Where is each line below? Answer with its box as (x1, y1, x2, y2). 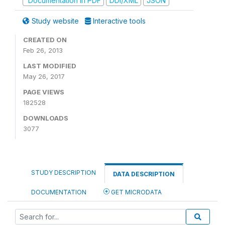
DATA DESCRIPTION (113, 170, 175, 178)
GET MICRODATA (109, 188, 162, 196)
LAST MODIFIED (23, 62, 76, 70)
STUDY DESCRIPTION (31, 169, 96, 176)
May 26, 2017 (23, 72, 65, 80)
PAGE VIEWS (23, 88, 64, 96)
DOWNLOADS (23, 114, 68, 122)
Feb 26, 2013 (23, 46, 63, 54)
